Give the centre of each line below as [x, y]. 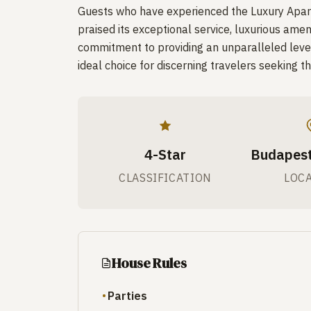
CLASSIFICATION [165, 177]
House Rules [149, 263]
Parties [127, 295]
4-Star [165, 154]
